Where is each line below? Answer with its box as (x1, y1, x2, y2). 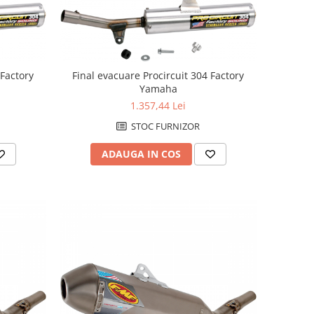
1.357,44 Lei (130, 99, 186, 113)
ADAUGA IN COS (101, 147, 181, 161)
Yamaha (139, 82, 177, 96)
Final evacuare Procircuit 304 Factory (72, 69, 245, 83)
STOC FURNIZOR (129, 120, 200, 133)
